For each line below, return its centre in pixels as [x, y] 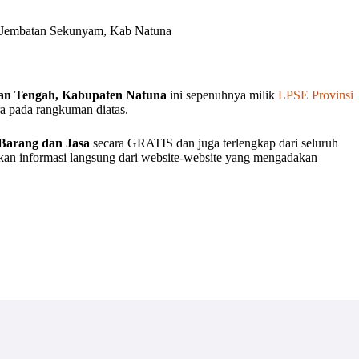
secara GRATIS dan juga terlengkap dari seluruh [214, 143]
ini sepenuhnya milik [224, 95]
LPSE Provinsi [316, 95]
